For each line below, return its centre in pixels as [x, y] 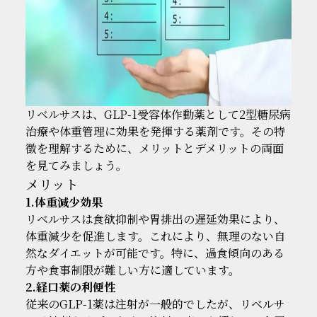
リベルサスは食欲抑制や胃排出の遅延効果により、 [155, 219]
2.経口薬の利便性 [70, 287]
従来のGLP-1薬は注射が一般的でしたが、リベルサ [155, 304]
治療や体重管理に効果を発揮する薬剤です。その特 [155, 131]
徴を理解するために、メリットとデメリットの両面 [154, 148]
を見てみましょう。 [76, 165]
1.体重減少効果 [64, 202]
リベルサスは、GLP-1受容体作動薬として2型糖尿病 [158, 114]
